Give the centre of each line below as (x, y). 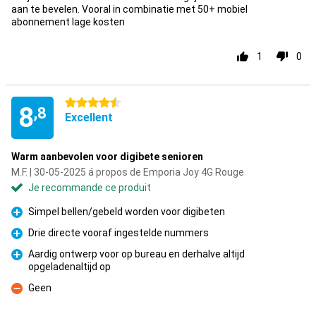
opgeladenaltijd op (69, 267)
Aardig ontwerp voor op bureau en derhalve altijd (136, 254)
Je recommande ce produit (90, 188)
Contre (27, 296)
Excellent (89, 117)
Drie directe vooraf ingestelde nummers (119, 233)
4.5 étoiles (88, 103)
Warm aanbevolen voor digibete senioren (107, 157)
